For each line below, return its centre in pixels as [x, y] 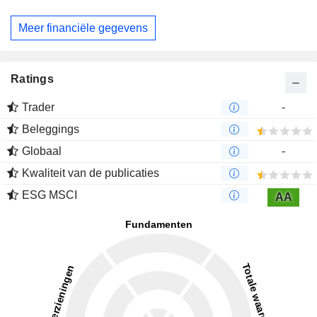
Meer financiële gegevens [83, 28]
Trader [38, 108]
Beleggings [51, 129]
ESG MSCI [50, 195]
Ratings [32, 79]
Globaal [42, 151]
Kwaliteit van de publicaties [91, 173]
